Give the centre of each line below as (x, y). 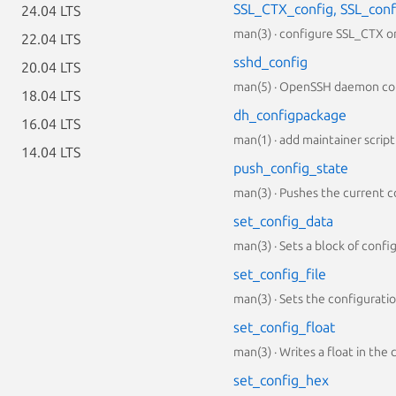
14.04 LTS (51, 152)
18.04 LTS (51, 95)
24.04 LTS (51, 11)
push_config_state (291, 168)
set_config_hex (281, 380)
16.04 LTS (51, 124)
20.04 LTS (51, 67)
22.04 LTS (51, 39)
